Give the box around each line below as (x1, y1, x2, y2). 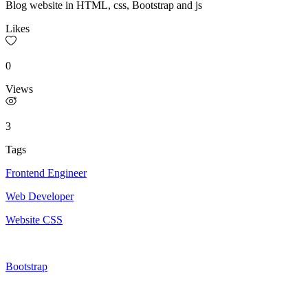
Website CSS (5, 213, 63, 225)
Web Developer (5, 190, 74, 202)
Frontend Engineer (5, 166, 87, 179)
